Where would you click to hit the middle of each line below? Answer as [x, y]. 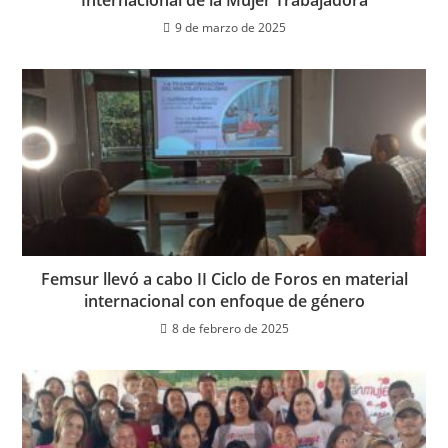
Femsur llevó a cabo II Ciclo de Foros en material [224, 278]
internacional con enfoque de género [224, 300]
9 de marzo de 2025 [230, 27]
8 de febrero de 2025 [230, 328]
